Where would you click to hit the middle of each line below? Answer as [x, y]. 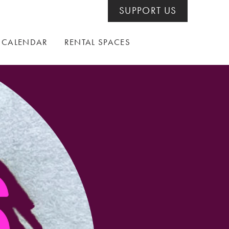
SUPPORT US [148, 11]
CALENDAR [25, 42]
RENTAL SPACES [97, 42]
